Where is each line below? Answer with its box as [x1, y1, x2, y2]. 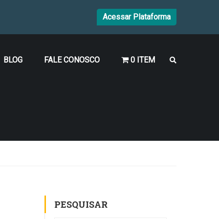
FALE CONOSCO [44, 55, 100, 65]
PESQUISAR [54, 198, 108, 210]
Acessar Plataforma [103, 12, 171, 22]
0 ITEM [131, 55, 155, 65]
